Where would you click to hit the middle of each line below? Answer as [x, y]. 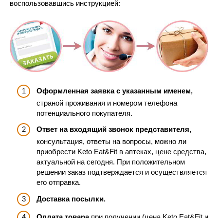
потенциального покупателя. [84, 113]
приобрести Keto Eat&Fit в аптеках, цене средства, [121, 152]
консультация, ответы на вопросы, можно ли [111, 142]
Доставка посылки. [71, 199]
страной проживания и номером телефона [107, 103]
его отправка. [59, 182]
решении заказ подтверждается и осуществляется [122, 172]
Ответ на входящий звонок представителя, [114, 129]
